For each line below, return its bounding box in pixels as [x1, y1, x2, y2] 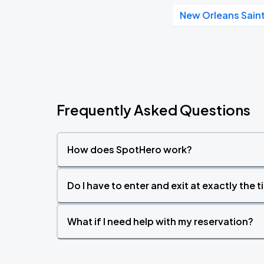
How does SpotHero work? [67, 143, 192, 156]
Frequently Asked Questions [57, 101, 250, 118]
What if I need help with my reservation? [67, 215, 253, 227]
